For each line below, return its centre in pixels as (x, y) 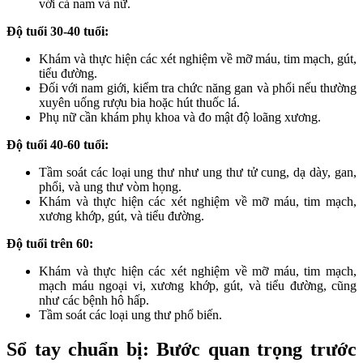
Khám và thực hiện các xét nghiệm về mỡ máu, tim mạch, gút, (198, 59)
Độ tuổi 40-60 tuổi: (58, 145)
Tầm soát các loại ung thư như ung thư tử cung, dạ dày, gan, (198, 173)
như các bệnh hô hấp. (94, 301)
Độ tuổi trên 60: (50, 244)
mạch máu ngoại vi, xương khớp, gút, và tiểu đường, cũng (198, 286)
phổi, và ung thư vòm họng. (110, 187)
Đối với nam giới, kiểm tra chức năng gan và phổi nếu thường (198, 88)
